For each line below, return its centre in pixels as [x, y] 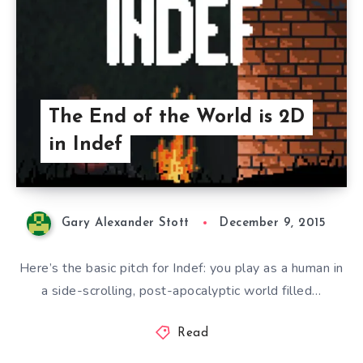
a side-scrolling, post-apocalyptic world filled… [181, 290]
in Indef [85, 145]
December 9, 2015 [273, 224]
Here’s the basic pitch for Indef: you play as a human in [181, 268]
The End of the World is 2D [177, 118]
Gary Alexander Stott [125, 224]
